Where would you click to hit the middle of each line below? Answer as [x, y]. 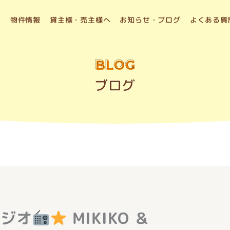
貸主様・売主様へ [80, 20]
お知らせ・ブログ [150, 20]
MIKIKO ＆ [108, 218]
